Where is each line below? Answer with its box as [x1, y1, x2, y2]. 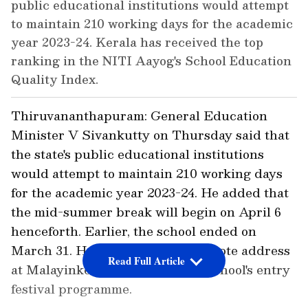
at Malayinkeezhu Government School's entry [11, 259, 290, 280]
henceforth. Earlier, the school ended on [11, 221, 256, 241]
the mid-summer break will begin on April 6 [11, 201, 281, 222]
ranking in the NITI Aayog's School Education [11, 51, 291, 71]
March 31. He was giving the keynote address [11, 240, 290, 261]
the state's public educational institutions [11, 144, 264, 164]
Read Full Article [107, 253, 185, 269]
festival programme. [11, 278, 132, 299]
